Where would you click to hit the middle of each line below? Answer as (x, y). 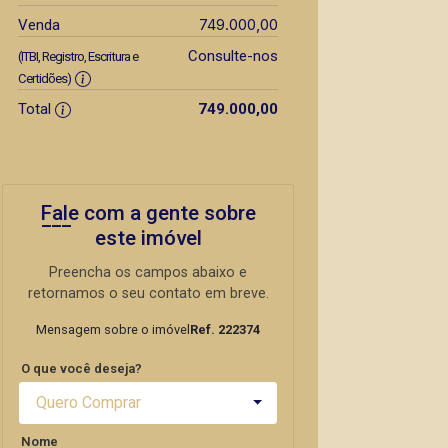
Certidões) (44, 78)
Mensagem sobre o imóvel (113, 329)
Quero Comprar (88, 402)
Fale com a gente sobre (148, 213)
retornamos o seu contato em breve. (148, 293)
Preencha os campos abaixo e (148, 272)
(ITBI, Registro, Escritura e (78, 56)
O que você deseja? (81, 368)
